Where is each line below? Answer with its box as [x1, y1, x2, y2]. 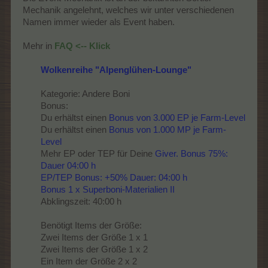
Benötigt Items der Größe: [41, 220, 142, 230]
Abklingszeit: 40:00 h [41, 196, 121, 206]
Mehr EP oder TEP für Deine [41, 148, 155, 159]
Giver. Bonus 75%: [155, 148, 228, 159]
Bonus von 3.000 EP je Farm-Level [109, 112, 245, 123]
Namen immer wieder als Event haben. [23, 17, 175, 27]
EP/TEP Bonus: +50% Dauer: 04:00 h [41, 172, 187, 182]
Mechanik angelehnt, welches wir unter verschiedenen [23, 5, 234, 15]
